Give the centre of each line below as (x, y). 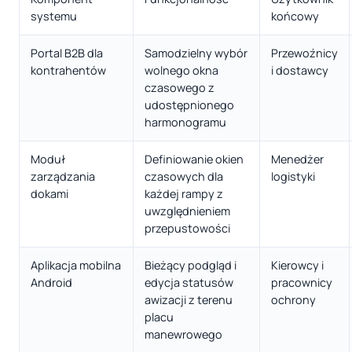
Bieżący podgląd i (191, 265)
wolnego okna (181, 70)
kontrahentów (68, 70)
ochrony (293, 299)
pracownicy (302, 282)
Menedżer (297, 159)
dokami (49, 193)
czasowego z (180, 87)
